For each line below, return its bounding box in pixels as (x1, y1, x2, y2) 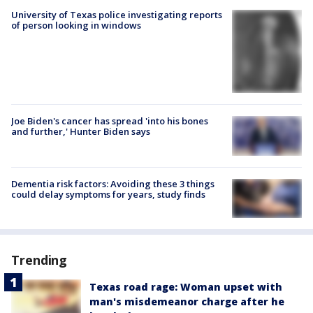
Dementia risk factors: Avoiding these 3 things (11, 177, 214, 190)
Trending (11, 251, 68, 268)
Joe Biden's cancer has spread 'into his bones (11, 115, 208, 128)
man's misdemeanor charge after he (89, 294, 284, 308)
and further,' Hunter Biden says (11, 125, 150, 138)
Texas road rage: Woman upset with (89, 279, 282, 293)
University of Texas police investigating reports (11, 8, 222, 21)
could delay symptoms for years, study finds (11, 187, 205, 201)
